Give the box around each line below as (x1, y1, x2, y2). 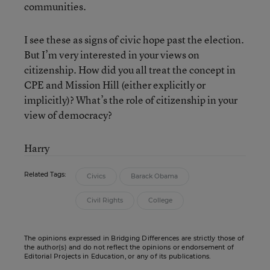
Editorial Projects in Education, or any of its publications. (24, 253, 211, 260)
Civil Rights (87, 196, 123, 204)
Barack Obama (131, 172, 178, 180)
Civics (87, 172, 105, 180)
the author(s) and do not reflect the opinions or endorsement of (24, 243, 234, 251)
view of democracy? (24, 108, 112, 122)
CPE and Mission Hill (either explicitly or (24, 78, 206, 92)
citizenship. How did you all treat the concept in (24, 63, 236, 77)
